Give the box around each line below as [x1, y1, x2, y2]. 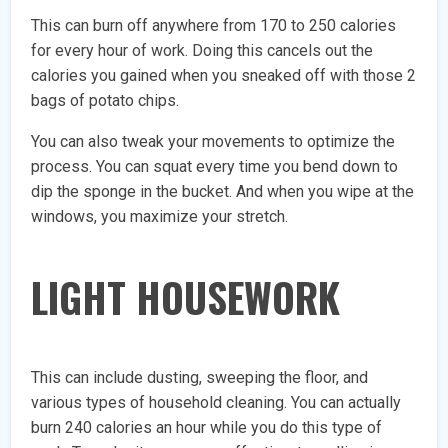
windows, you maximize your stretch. [31, 207, 289, 227]
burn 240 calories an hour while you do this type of [31, 418, 383, 438]
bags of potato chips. [31, 91, 180, 111]
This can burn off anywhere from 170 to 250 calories [31, 16, 397, 36]
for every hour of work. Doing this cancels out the [31, 41, 374, 61]
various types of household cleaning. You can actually [31, 393, 402, 413]
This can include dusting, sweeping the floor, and [31, 368, 369, 388]
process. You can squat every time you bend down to [31, 157, 399, 177]
